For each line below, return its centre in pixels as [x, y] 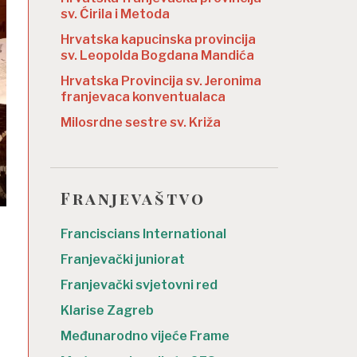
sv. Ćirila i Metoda [115, 14]
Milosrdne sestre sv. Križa [141, 123]
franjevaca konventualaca [143, 97]
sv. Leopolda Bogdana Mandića [157, 56]
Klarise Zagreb [107, 310]
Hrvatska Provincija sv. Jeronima [161, 81]
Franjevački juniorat [123, 259]
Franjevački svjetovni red [139, 284]
